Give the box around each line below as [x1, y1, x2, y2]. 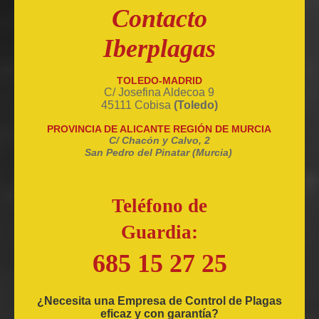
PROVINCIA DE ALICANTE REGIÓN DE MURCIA [47, 123, 272, 135]
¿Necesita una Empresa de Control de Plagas [37, 295, 282, 308]
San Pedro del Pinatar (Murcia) [84, 147, 232, 159]
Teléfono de [112, 195, 207, 217]
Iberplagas [103, 34, 216, 63]
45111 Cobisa [101, 99, 174, 112]
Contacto [112, 4, 207, 33]
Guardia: [121, 221, 198, 244]
